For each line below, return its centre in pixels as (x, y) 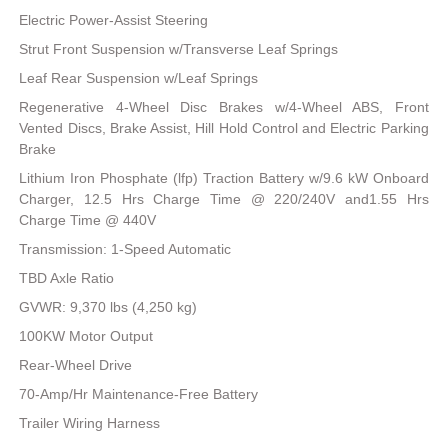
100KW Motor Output (86, 335)
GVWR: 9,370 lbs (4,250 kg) (108, 306)
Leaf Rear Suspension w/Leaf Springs (139, 77)
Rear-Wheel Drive (76, 364)
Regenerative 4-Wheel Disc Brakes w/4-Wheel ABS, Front (224, 106)
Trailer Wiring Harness (90, 422)
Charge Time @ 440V (88, 219)
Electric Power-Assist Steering (114, 19)
